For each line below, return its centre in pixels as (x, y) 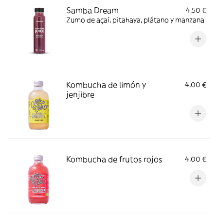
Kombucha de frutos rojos (114, 159)
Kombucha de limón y (106, 85)
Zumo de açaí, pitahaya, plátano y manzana (135, 20)
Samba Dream (92, 10)
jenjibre (80, 94)
